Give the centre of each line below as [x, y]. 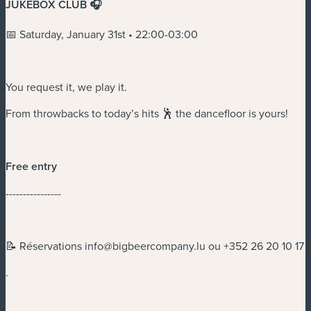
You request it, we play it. [66, 86]
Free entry [33, 166]
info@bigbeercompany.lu [145, 245]
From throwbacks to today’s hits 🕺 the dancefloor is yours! [147, 113]
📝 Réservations [45, 245]
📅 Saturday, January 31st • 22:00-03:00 [102, 34]
